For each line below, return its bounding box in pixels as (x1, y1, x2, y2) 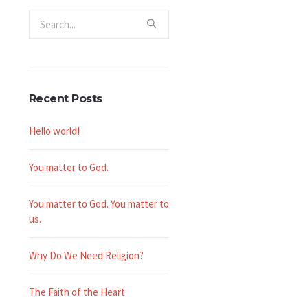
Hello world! (28, 124, 80, 137)
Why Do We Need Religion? (28, 249, 144, 262)
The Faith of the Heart (28, 285, 125, 298)
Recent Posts (28, 92, 102, 105)
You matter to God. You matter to (28, 197, 169, 210)
